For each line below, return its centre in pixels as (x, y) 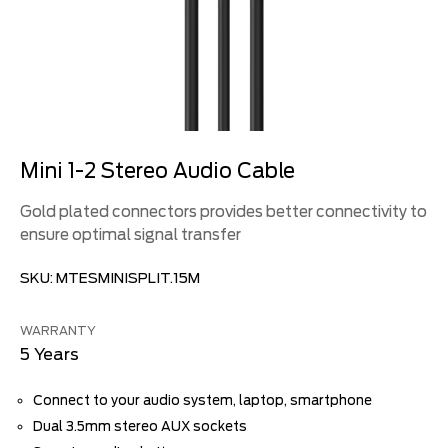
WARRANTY (58, 330)
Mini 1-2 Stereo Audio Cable (157, 171)
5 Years (49, 354)
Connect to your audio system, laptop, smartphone (202, 400)
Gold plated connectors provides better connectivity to (223, 212)
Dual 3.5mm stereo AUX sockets (140, 426)
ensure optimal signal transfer (130, 235)
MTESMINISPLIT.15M (128, 278)
